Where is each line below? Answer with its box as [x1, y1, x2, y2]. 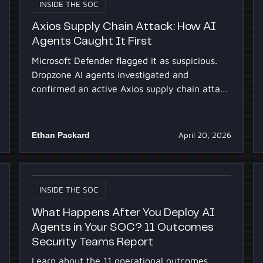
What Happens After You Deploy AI [31, 207, 215, 218]
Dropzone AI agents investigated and [31, 69, 188, 80]
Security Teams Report [31, 236, 153, 248]
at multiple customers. [31, 97, 127, 108]
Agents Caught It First [31, 36, 152, 48]
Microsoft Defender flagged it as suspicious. [31, 55, 217, 66]
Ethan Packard [31, 130, 90, 140]
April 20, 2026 [178, 130, 232, 140]
